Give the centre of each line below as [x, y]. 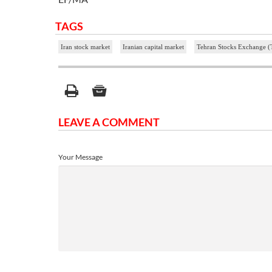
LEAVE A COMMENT [109, 122]
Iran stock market [85, 47]
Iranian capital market [153, 47]
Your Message [80, 157]
